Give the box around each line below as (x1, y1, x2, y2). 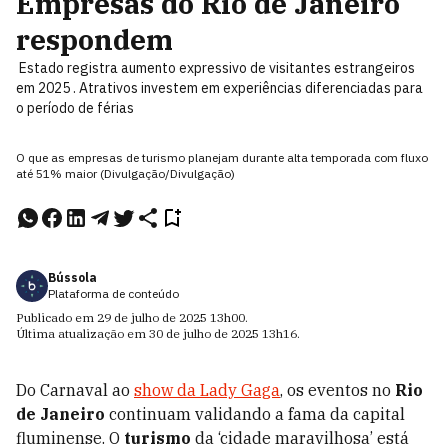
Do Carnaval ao (16, 380, 134, 400)
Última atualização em (16, 326, 149, 341)
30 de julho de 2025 (149, 326, 259, 341)
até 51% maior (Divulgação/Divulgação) (16, 166, 235, 181)
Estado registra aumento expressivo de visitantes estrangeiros (16, 59, 415, 77)
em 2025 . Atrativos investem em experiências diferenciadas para (16, 79, 423, 97)
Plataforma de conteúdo (48, 286, 179, 301)
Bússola (48, 270, 97, 285)
